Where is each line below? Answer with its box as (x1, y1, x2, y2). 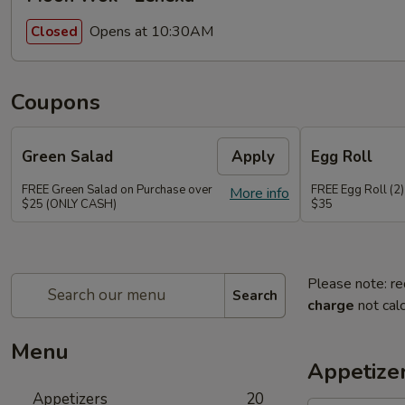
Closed (31, 22, 78, 41)
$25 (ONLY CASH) (22, 196, 117, 212)
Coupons (11, 88, 100, 117)
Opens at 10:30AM (86, 21, 213, 42)
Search (232, 286, 278, 305)
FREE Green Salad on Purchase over (22, 182, 212, 198)
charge (307, 296, 354, 316)
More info (230, 184, 289, 203)
